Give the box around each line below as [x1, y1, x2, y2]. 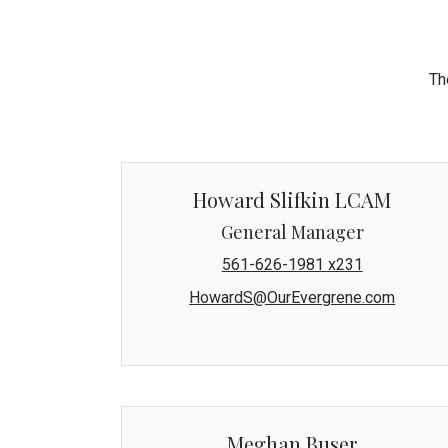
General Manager [220, 219, 364, 244]
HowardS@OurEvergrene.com [189, 287, 396, 307]
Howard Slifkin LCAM [193, 185, 392, 213]
